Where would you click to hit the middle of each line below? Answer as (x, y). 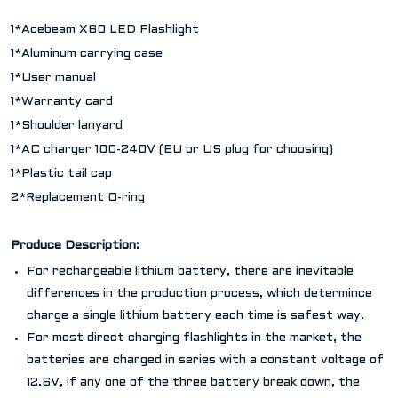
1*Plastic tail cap (61, 173)
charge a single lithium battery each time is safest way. (195, 315)
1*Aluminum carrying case (87, 53)
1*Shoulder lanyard (67, 125)
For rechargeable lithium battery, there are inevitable (190, 271)
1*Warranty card (62, 101)
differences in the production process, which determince (199, 293)
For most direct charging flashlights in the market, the (194, 338)
